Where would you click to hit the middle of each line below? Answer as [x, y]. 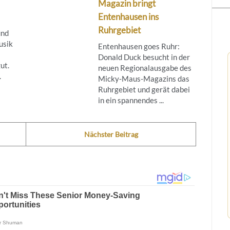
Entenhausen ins [128, 16]
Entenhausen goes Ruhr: [139, 46]
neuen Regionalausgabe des [145, 68]
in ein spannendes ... [131, 100]
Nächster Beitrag [111, 134]
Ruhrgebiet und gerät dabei [144, 89]
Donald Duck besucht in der [144, 57]
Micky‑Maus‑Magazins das [143, 78]
